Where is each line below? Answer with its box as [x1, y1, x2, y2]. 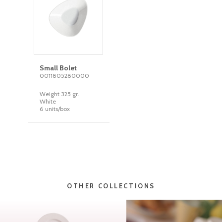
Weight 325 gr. [40, 90, 80, 98]
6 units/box [40, 105, 70, 113]
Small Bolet [40, 63, 77, 73]
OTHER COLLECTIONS [67, 182, 155, 190]
